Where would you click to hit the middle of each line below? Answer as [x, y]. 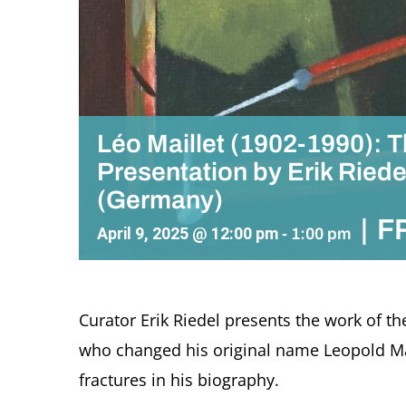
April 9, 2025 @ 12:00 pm [188, 233]
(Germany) [160, 199]
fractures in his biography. [179, 379]
